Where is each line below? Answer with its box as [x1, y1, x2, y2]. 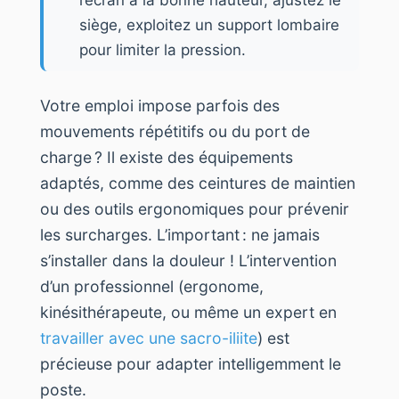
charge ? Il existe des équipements [40, 147, 293, 167]
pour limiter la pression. [79, 40, 246, 59]
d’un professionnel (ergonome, [40, 276, 264, 296]
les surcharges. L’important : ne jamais [40, 224, 320, 244]
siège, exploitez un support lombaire [79, 15, 339, 34]
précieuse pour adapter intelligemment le [40, 354, 341, 373]
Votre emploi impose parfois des [40, 95, 280, 115]
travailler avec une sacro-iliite [40, 328, 257, 347]
